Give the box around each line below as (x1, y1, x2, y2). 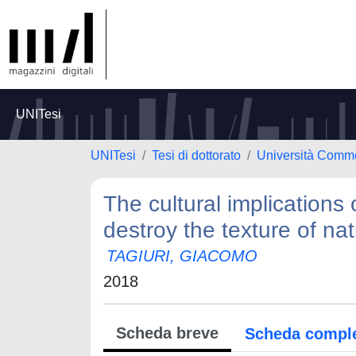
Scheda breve (116, 324, 219, 342)
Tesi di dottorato (152, 149, 241, 162)
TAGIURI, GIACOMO (106, 247, 257, 265)
